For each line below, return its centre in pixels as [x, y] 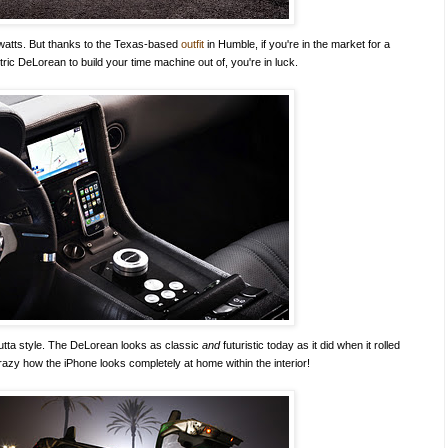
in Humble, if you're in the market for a [297, 43]
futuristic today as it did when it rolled [310, 344]
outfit [192, 43]
